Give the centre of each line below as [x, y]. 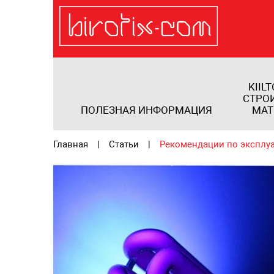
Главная [71, 144]
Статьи [124, 144]
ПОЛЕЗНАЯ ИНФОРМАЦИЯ [146, 110]
